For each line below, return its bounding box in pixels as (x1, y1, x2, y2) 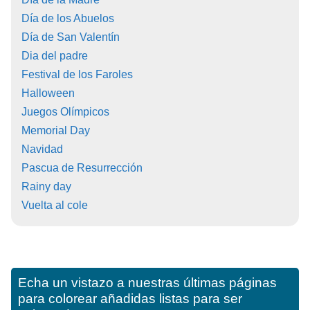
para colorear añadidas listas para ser (18, 291, 242, 307)
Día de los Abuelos (21, 12, 114, 25)
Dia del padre (21, 50, 88, 62)
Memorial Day (21, 125, 90, 137)
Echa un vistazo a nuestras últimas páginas (18, 275, 277, 291)
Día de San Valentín (21, 31, 120, 44)
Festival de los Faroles (21, 69, 133, 81)
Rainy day (21, 181, 71, 193)
